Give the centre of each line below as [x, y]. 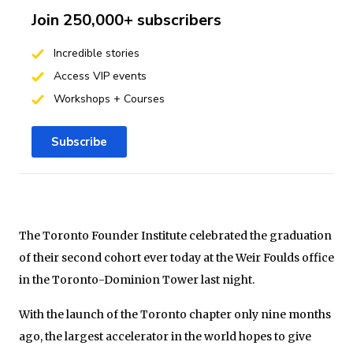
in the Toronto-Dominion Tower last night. [137, 279]
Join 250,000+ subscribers [126, 20]
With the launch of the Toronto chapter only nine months [175, 314]
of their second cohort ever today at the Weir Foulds [159, 257]
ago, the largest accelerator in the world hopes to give [165, 336]
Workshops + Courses [107, 98]
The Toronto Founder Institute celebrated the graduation [175, 235]
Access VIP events [98, 76]
